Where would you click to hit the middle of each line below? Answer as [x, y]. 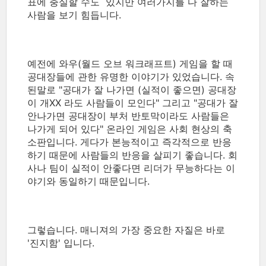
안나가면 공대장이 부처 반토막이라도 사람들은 [128, 116]
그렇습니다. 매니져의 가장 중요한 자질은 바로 [126, 230]
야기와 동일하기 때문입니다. [90, 181]
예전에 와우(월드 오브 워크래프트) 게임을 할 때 [130, 64]
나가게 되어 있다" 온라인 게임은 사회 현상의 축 [130, 129]
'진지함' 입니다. [62, 243]
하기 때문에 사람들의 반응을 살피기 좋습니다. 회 [132, 155]
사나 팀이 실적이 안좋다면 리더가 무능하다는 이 [131, 168]
